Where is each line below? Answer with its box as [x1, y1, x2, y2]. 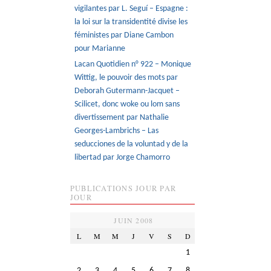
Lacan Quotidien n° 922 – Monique [74, 60, 192, 70]
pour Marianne [74, 44, 126, 53]
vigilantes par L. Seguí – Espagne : [74, 4, 189, 13]
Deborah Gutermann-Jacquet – [74, 87, 180, 96]
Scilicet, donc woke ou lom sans [74, 100, 180, 109]
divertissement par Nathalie [74, 113, 169, 123]
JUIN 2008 [114, 215, 154, 225]
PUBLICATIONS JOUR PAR [70, 183, 177, 194]
